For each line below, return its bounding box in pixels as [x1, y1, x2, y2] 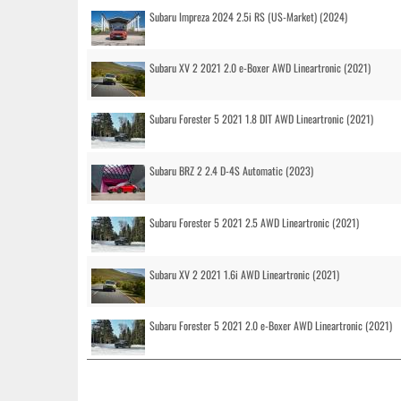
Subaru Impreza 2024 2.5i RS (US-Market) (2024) [149, 9, 347, 24]
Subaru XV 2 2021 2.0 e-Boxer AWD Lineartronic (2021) [149, 60, 371, 75]
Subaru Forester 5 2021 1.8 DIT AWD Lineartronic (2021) [149, 111, 373, 126]
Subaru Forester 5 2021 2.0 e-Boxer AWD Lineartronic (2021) [149, 318, 392, 333]
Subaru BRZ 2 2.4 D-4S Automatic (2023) [149, 163, 313, 178]
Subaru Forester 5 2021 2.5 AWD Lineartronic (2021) [149, 215, 359, 230]
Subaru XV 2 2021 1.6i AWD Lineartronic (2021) [149, 267, 339, 282]
